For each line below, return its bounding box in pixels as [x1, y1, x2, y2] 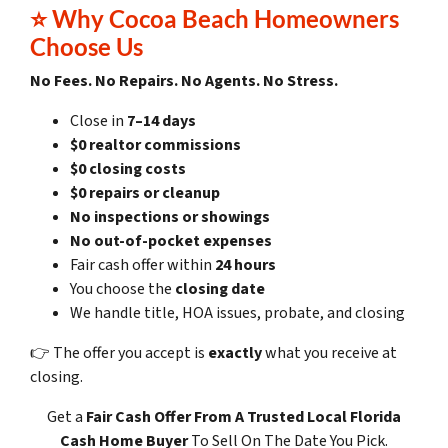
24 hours [215, 254, 276, 277]
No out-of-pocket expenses [70, 230, 272, 253]
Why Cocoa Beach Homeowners [52, 4, 399, 34]
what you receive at [262, 342, 397, 365]
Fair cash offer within [70, 254, 215, 277]
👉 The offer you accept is [30, 342, 208, 365]
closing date [175, 278, 265, 301]
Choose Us [30, 32, 143, 62]
